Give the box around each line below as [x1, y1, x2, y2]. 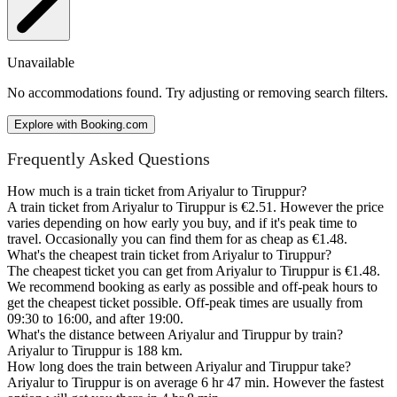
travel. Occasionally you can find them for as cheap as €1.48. [7, 231, 347, 247]
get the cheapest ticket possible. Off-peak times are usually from [7, 295, 362, 311]
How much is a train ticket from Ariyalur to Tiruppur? [7, 183, 307, 199]
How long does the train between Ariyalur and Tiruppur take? [7, 359, 351, 375]
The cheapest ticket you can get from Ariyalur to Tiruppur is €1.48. [7, 263, 380, 279]
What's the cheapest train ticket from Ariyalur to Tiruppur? [7, 247, 331, 263]
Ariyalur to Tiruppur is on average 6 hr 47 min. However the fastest [7, 375, 384, 391]
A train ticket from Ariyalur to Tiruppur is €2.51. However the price [7, 199, 384, 215]
